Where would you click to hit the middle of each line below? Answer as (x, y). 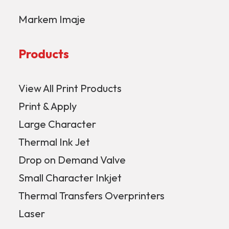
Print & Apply (48, 106)
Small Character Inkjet (70, 178)
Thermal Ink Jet (54, 142)
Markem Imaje (52, 19)
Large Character (57, 124)
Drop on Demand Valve (72, 160)
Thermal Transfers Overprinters (91, 196)
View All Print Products (70, 88)
